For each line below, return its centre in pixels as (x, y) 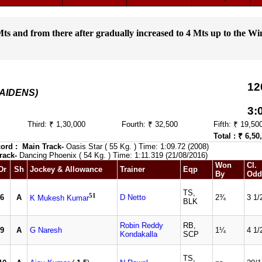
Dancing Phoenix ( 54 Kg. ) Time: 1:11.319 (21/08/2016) (112, 155)
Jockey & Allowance (66, 169)
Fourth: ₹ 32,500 (150, 124)
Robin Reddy (142, 225)
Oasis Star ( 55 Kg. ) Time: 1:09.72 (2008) (136, 146)
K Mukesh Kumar (59, 198)
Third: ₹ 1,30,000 (56, 124)
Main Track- (43, 146)
